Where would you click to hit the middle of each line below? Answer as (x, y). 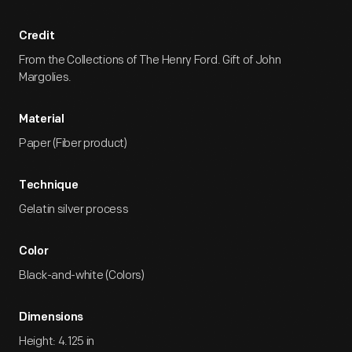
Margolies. (45, 77)
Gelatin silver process (74, 209)
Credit (37, 37)
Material (42, 120)
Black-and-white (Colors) (82, 275)
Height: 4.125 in (57, 341)
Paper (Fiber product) (73, 143)
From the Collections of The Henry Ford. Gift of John (150, 60)
